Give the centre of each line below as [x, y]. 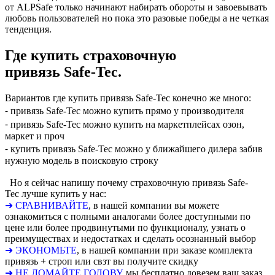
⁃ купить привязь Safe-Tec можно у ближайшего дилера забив [134, 149]
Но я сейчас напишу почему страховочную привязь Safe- [126, 183]
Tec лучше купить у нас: [56, 194]
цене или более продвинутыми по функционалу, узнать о [125, 228]
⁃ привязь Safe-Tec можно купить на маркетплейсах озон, [125, 125]
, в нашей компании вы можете [154, 206]
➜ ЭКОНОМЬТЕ [41, 250]
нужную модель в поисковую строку [82, 161]
